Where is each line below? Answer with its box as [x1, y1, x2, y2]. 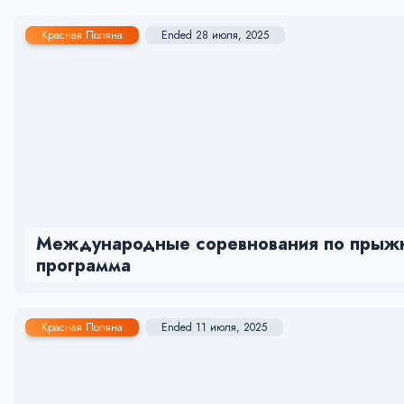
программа [36, 252, 131, 280]
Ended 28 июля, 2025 [161, 27, 269, 44]
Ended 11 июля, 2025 [161, 319, 267, 336]
